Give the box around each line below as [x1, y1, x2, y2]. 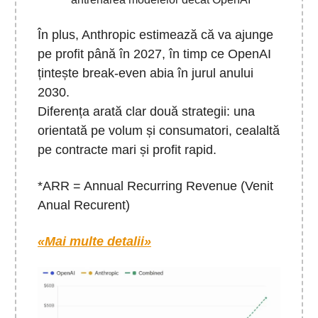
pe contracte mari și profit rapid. [38, 143, 216, 158]
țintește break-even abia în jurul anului [38, 66, 253, 81]
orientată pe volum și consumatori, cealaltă [38, 124, 280, 138]
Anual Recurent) [38, 198, 130, 213]
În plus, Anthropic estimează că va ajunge [38, 28, 273, 43]
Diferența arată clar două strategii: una [38, 104, 255, 119]
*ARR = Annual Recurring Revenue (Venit [38, 179, 273, 194]
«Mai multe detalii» [38, 234, 151, 249]
